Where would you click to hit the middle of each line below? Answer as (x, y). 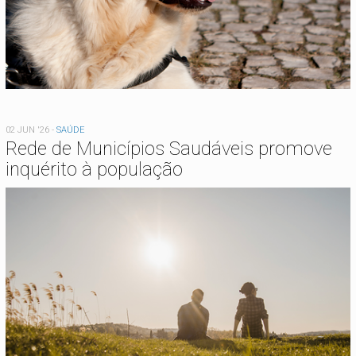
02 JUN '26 (27, 130)
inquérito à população (94, 170)
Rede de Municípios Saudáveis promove (169, 149)
